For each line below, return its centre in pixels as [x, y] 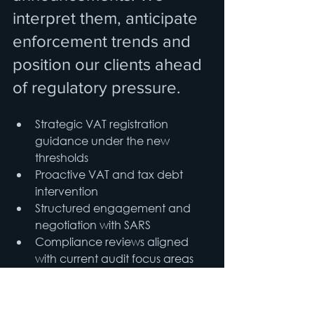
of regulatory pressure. [97, 88]
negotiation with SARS [93, 225]
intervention [67, 191]
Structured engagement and [114, 208]
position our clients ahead [109, 64]
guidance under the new [104, 141]
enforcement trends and [104, 41]
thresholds [62, 158]
